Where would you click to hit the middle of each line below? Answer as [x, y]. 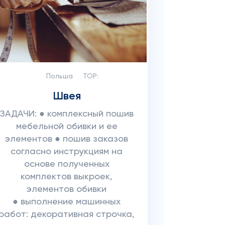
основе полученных [67, 164]
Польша [60, 76]
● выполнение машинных [67, 202]
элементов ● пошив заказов [67, 139]
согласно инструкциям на [67, 152]
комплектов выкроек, [67, 177]
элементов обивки [67, 189]
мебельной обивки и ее [67, 127]
